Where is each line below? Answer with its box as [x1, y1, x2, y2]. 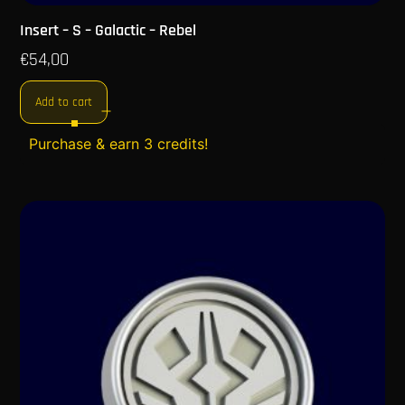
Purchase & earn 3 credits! [29, 135, 209, 154]
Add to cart [35, 94, 93, 111]
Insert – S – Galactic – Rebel [20, 20, 197, 42]
